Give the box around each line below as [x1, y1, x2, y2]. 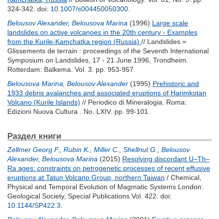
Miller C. [94, 146, 119, 153]
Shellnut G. [123, 146, 157, 153]
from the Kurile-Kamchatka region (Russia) [7, 38, 141, 45]
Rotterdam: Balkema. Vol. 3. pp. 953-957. [7, 66, 135, 73]
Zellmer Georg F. [7, 146, 60, 153]
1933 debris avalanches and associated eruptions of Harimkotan [7, 89, 206, 97]
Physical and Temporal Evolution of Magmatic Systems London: [7, 183, 203, 191]
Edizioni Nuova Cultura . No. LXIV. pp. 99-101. [7, 108, 150, 115]
